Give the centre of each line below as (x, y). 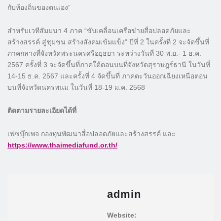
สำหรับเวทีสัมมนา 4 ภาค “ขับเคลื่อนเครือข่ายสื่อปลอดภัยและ (99, 30)
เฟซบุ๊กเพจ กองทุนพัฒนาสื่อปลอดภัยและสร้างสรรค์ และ (92, 133)
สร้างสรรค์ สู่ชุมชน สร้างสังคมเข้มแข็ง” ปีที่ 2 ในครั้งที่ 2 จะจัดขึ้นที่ (108, 42)
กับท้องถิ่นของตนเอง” (39, 7)
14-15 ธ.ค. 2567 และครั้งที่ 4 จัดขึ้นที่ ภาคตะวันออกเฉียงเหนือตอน (108, 76)
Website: (122, 215)
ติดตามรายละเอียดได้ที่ (43, 110)
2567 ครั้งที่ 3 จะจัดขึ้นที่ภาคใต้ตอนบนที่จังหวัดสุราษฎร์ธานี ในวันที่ (109, 64)
